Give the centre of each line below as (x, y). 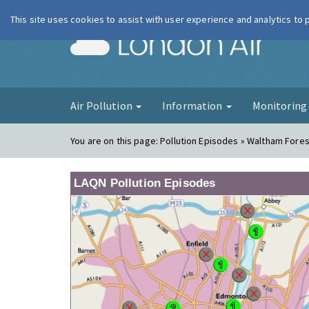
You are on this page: (116, 141)
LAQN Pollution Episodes (145, 183)
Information (193, 106)
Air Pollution (102, 106)
